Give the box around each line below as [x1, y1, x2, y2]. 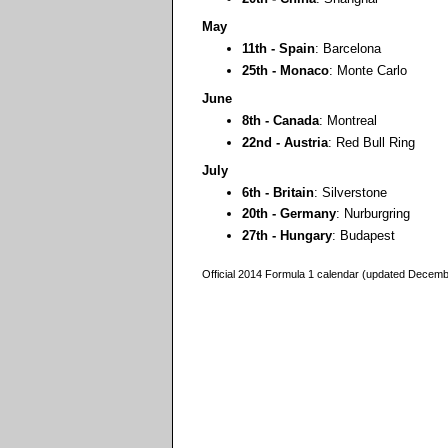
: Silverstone [314, 184, 387, 200]
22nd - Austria [242, 134, 328, 150]
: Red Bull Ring [328, 134, 415, 150]
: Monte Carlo [329, 62, 407, 78]
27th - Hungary [242, 227, 332, 243]
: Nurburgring [336, 206, 410, 222]
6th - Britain [242, 184, 314, 200]
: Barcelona [315, 41, 381, 57]
